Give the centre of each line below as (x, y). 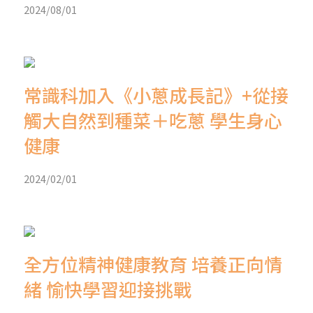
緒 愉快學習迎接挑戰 (108, 289)
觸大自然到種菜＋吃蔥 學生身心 (153, 119)
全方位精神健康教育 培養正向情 (153, 263)
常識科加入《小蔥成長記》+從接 (156, 94)
